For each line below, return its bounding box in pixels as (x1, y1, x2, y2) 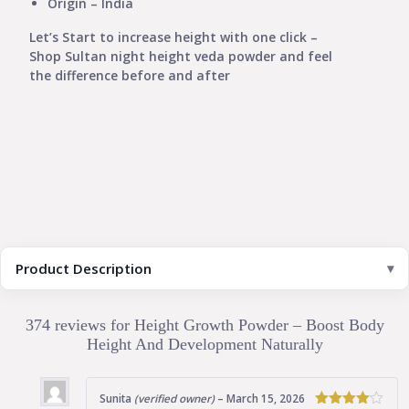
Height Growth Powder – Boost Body (133, 315, 384, 334)
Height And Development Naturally (86, 334, 323, 353)
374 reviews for (25, 315, 134, 334)
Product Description (16, 258, 152, 278)
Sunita (100, 391, 134, 405)
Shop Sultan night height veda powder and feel (29, 47, 332, 65)
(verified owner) (134, 391, 215, 405)
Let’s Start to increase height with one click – (29, 27, 318, 46)
